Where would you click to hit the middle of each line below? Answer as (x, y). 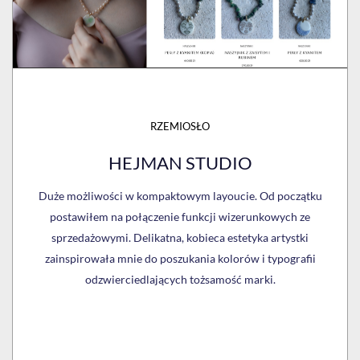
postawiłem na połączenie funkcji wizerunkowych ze (180, 217)
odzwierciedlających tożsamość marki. (180, 280)
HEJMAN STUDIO (180, 163)
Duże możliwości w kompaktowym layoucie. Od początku (180, 196)
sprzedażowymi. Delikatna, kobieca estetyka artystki (180, 238)
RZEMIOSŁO (180, 127)
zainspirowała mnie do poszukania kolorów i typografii (180, 259)
